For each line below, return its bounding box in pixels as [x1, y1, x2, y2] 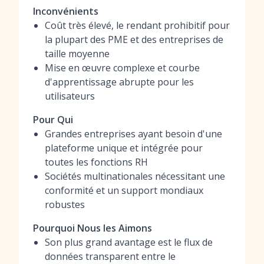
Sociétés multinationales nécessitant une [45, 170, 225, 183]
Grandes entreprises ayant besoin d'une [45, 127, 222, 140]
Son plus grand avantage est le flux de [45, 236, 213, 249]
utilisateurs [45, 90, 95, 103]
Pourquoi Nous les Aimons [33, 222, 152, 235]
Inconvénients [33, 5, 98, 18]
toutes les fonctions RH [45, 156, 148, 169]
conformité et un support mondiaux [45, 184, 203, 197]
